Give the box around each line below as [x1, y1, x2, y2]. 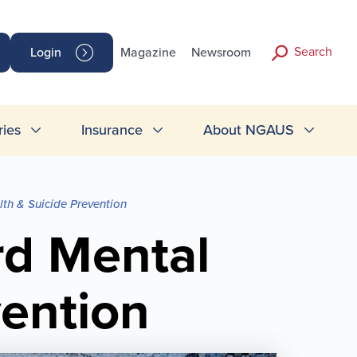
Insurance [80, 121, 143, 139]
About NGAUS [202, 121, 294, 139]
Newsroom [191, 45, 252, 61]
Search [293, 43, 332, 60]
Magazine [120, 45, 177, 61]
